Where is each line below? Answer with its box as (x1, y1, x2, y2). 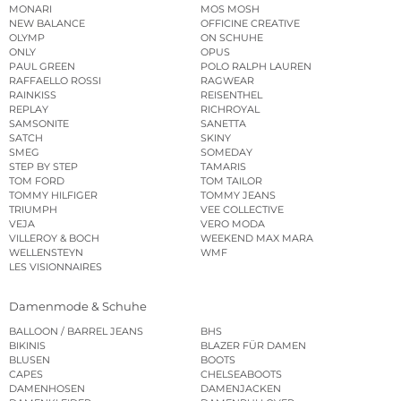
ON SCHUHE (200, 30, 263, 44)
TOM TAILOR (200, 174, 262, 187)
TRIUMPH (9, 202, 57, 216)
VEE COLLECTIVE (200, 202, 284, 216)
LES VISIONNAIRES (9, 260, 102, 273)
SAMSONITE (9, 116, 69, 130)
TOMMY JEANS (200, 188, 276, 201)
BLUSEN (9, 354, 50, 367)
